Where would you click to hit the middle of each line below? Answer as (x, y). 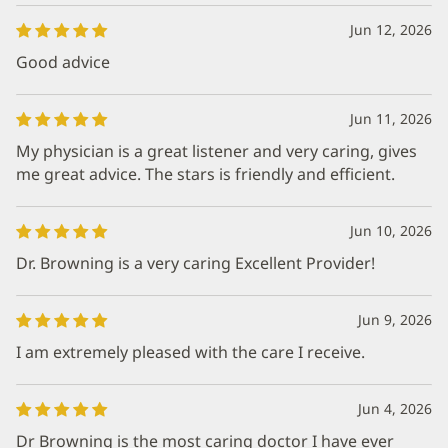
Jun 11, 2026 (391, 118)
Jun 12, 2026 (391, 29)
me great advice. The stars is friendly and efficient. (205, 174)
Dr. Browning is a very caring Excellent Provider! (195, 263)
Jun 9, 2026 (395, 319)
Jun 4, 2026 (395, 408)
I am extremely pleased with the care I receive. (190, 352)
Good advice (63, 62)
